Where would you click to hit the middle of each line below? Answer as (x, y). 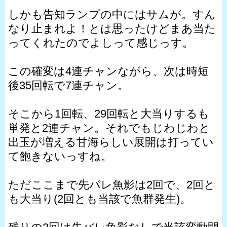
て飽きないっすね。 (60, 156)
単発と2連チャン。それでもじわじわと (109, 128)
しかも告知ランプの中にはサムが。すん (112, 14)
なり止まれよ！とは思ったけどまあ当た (112, 28)
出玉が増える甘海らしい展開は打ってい (111, 142)
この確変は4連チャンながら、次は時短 (108, 71)
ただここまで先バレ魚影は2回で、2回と (112, 184)
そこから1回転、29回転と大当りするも (109, 113)
